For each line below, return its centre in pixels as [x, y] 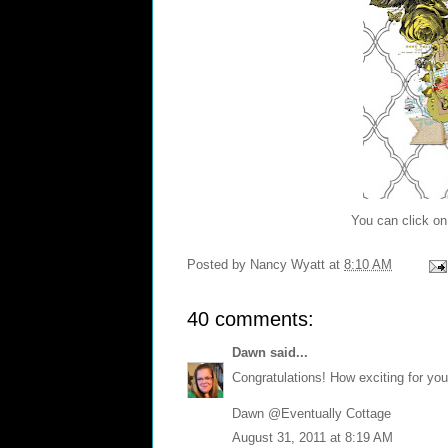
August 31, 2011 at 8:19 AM [312, 438]
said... [287, 353]
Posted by [218, 265]
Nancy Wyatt [287, 265]
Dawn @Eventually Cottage [311, 413]
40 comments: [250, 319]
